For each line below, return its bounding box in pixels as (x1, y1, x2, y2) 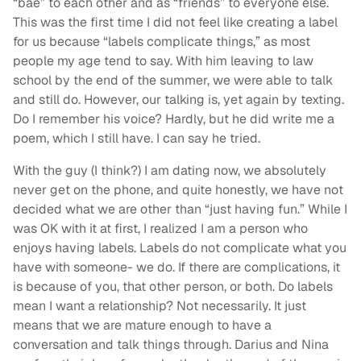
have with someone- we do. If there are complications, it (13, 259, 340, 276)
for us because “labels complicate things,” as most (13, 33, 310, 51)
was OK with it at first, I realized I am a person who (13, 220, 308, 238)
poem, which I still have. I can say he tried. (13, 130, 260, 147)
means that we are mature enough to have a (13, 317, 272, 334)
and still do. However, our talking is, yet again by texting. (13, 91, 344, 109)
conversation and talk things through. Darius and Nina (13, 336, 329, 354)
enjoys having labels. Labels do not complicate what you (13, 239, 346, 257)
